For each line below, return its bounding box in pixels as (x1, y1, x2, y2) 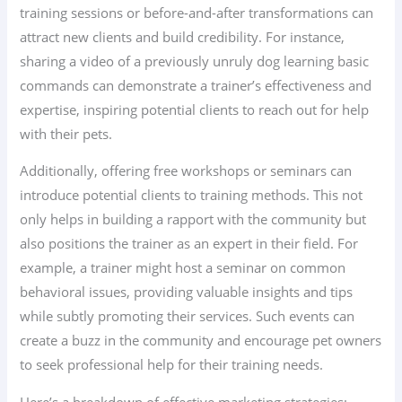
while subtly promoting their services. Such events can (20, 307, 355, 326)
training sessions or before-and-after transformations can (20, 3, 374, 22)
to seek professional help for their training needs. (20, 355, 324, 374)
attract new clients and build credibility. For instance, (20, 27, 345, 46)
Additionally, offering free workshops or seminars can (20, 162, 353, 180)
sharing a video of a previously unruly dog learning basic (20, 51, 370, 70)
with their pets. (20, 124, 113, 143)
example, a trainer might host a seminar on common (20, 258, 346, 277)
